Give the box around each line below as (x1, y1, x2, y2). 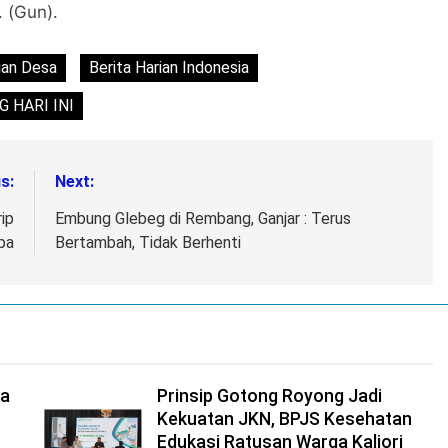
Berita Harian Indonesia (89, 58, 249, 78)
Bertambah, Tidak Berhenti (54, 233, 241, 253)
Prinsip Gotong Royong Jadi (156, 386, 382, 407)
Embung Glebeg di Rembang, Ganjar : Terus (54, 209, 351, 229)
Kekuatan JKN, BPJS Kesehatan (156, 409, 412, 430)
